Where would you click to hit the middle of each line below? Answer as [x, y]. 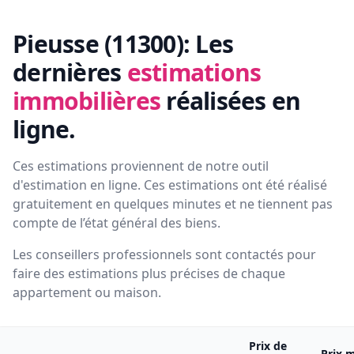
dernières [67, 73]
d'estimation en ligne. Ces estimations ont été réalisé [170, 185]
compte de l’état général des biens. [117, 223]
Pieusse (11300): [101, 44]
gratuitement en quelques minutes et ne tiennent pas [173, 204]
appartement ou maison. [87, 293]
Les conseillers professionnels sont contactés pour [164, 255]
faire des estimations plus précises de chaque [149, 274]
